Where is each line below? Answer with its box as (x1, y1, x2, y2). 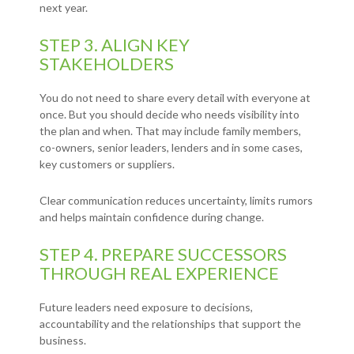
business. (40, 333, 86, 348)
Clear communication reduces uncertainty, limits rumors (40, 194, 313, 208)
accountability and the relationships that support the (40, 317, 301, 331)
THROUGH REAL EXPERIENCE (40, 262, 279, 284)
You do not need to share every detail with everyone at (40, 91, 311, 105)
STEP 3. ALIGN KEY (40, 34, 190, 56)
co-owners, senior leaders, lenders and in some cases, (40, 141, 303, 155)
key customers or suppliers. (40, 157, 175, 171)
